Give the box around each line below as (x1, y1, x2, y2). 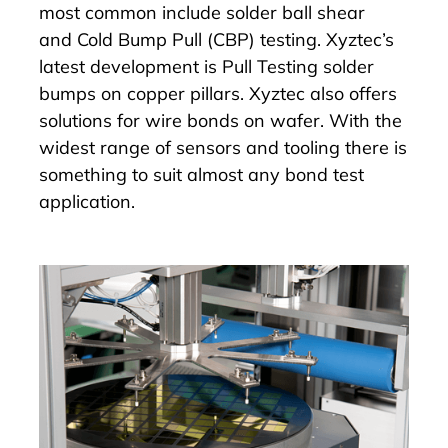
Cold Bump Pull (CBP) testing (77, 28, 317, 52)
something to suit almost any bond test (39, 163, 364, 187)
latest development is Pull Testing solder (39, 55, 374, 79)
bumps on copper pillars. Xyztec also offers (39, 82, 397, 106)
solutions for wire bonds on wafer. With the (39, 109, 402, 133)
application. (39, 190, 135, 214)
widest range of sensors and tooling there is (39, 136, 407, 160)
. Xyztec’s (317, 28, 394, 52)
